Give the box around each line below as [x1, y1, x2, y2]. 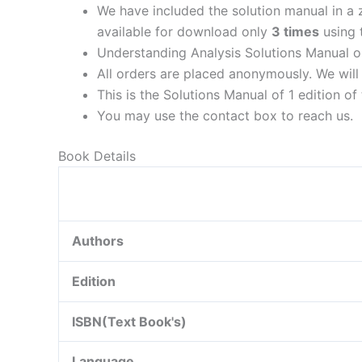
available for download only [97, 23, 271, 40]
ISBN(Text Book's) [72, 313, 187, 330]
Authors [72, 232, 124, 249]
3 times [271, 23, 319, 40]
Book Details [58, 147, 136, 164]
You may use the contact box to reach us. [97, 107, 353, 124]
